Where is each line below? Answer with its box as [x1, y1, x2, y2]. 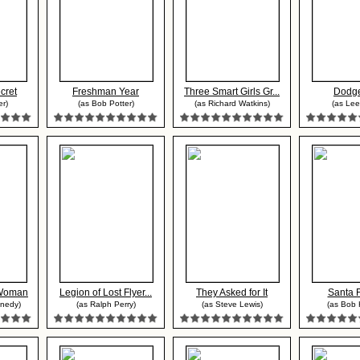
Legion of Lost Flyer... [59, 287, 152, 298]
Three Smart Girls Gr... [184, 86, 280, 97]
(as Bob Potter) [77, 99, 134, 108]
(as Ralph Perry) [76, 300, 136, 309]
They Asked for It [196, 287, 268, 298]
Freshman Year [72, 86, 139, 97]
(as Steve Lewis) [201, 300, 263, 309]
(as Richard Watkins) [194, 99, 270, 108]
